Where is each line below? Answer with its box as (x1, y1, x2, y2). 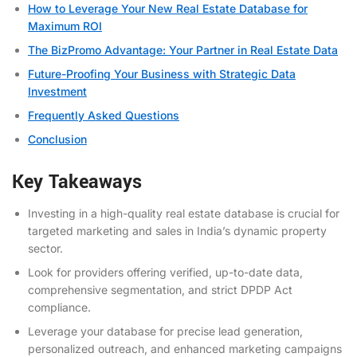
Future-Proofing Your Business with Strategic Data (28, 66, 296, 80)
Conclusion (28, 131, 87, 146)
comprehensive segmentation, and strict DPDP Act (28, 282, 292, 296)
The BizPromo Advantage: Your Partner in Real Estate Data (28, 42, 338, 57)
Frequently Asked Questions (28, 108, 179, 122)
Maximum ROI (28, 18, 102, 33)
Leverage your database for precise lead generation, (28, 324, 303, 338)
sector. (28, 241, 63, 255)
